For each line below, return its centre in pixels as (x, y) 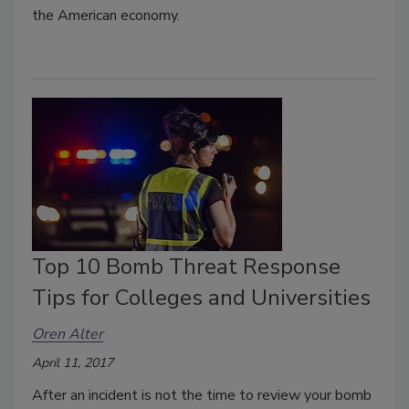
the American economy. (106, 16)
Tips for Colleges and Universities (201, 297)
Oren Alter (68, 335)
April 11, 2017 (73, 362)
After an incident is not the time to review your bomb (202, 395)
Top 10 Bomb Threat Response (186, 266)
